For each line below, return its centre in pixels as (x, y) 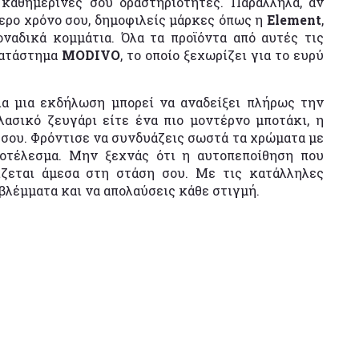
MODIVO (91, 54)
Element (294, 19)
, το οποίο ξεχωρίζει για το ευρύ (222, 54)
